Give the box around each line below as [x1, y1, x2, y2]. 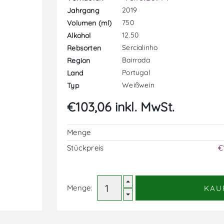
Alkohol [67, 30, 91, 40]
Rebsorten [67, 43, 101, 52]
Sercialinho [122, 43, 158, 52]
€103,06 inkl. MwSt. [67, 99, 175, 114]
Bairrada [122, 55, 150, 64]
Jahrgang [67, 5, 99, 15]
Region [67, 55, 90, 65]
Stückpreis [67, 143, 104, 152]
